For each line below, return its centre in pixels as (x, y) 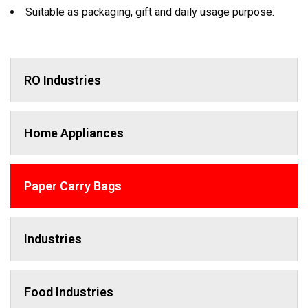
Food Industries (69, 292)
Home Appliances (74, 133)
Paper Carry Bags (73, 186)
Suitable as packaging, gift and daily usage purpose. (150, 12)
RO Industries (63, 80)
